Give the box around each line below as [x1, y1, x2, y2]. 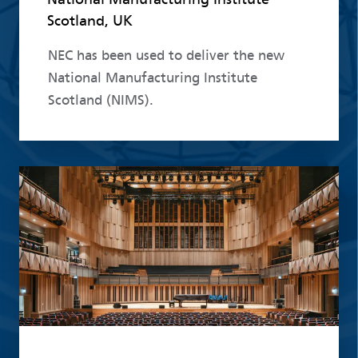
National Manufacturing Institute [47, 69, 257, 86]
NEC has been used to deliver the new [47, 46, 284, 64]
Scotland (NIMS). [47, 91, 153, 109]
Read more [19, 168, 86, 185]
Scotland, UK [46, 11, 133, 30]
